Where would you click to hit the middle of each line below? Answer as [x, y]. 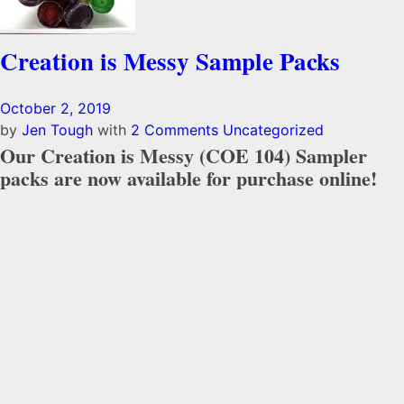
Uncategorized [273, 129]
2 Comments [174, 129]
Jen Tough [60, 129]
